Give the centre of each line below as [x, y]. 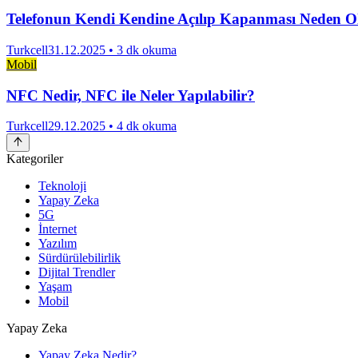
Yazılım [58, 243]
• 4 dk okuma [141, 126]
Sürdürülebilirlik [80, 257]
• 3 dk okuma [141, 50]
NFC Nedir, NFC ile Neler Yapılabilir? [131, 95]
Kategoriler [35, 158]
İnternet [58, 229]
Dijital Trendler [77, 272]
